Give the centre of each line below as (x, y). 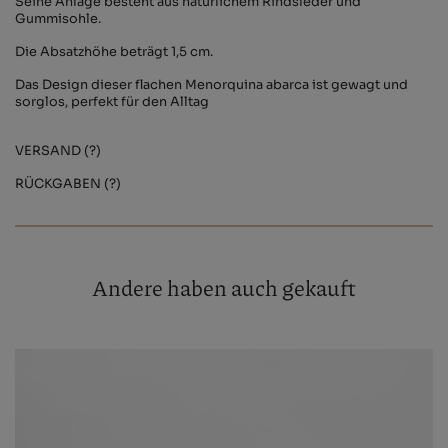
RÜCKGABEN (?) (68, 184)
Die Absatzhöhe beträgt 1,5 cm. (114, 52)
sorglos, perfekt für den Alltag (112, 102)
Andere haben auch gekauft (224, 288)
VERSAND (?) (58, 151)
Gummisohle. (58, 19)
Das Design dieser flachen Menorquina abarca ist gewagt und (211, 85)
